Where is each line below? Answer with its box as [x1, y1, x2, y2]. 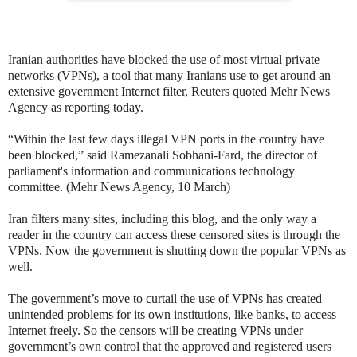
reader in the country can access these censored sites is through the [8, 227, 340, 241]
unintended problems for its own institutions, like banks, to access [8, 307, 336, 321]
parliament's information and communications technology [8, 163, 295, 178]
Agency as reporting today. [8, 100, 143, 114]
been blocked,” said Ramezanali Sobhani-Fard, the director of [8, 147, 317, 162]
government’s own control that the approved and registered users [8, 339, 331, 353]
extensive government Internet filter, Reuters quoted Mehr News [8, 84, 330, 98]
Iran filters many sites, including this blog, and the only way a [8, 211, 316, 226]
